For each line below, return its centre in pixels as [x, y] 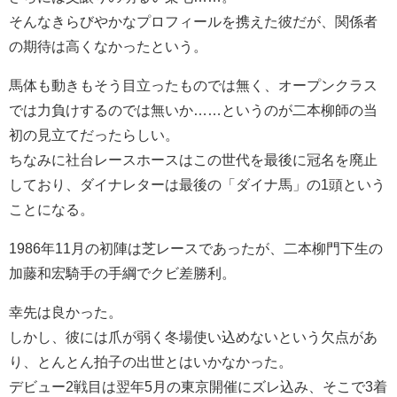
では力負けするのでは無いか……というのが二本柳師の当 [193, 109]
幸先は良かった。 [66, 311]
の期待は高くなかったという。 [108, 46]
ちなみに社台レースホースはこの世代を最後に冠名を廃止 [193, 159]
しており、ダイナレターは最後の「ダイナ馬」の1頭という [197, 184]
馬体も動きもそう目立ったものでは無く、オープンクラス [193, 85]
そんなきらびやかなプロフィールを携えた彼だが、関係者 [193, 21]
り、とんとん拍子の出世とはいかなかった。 [151, 361]
